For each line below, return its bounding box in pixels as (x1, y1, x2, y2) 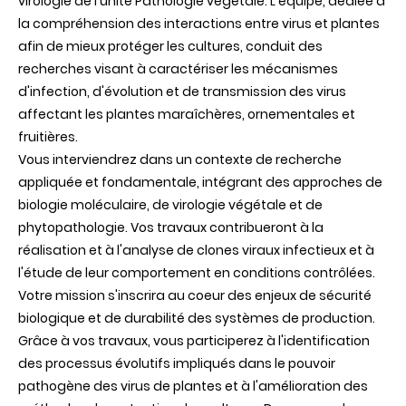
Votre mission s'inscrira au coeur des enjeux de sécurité (18, 286, 372, 305)
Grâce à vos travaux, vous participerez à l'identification (18, 332, 370, 351)
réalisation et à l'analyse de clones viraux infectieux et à (18, 241, 374, 260)
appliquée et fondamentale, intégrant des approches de (18, 173, 382, 192)
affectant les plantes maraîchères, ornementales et (18, 105, 355, 124)
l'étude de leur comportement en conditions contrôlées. (18, 264, 375, 283)
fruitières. (18, 128, 78, 147)
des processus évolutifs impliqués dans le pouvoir (18, 354, 335, 373)
